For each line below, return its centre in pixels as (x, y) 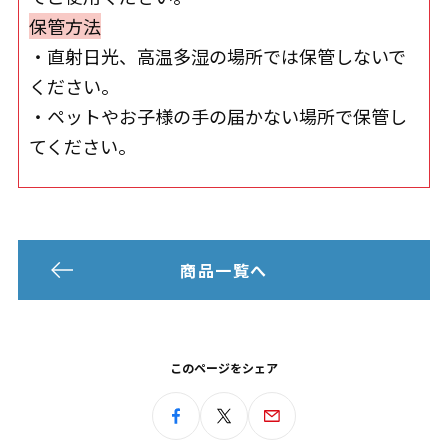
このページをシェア (224, 367)
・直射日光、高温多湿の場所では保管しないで (217, 56)
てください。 (82, 146)
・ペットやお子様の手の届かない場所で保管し (217, 116)
